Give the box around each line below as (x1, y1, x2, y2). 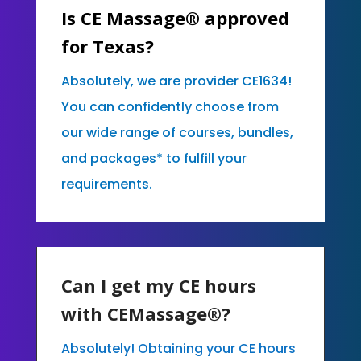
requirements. (60, 174, 152, 193)
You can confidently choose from (60, 97, 279, 116)
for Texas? (60, 33, 154, 58)
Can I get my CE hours (60, 272, 256, 297)
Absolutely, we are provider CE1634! (60, 71, 292, 90)
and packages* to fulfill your (60, 148, 247, 168)
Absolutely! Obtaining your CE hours (60, 338, 296, 358)
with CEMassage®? (60, 301, 230, 326)
